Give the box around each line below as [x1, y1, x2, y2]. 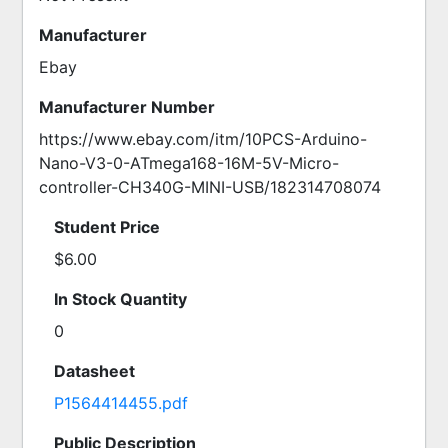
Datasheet [54, 361, 135, 381]
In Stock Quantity [54, 289, 187, 309]
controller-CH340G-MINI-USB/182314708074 [39, 177, 381, 197]
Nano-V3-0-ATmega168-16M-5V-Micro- [39, 153, 339, 173]
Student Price [54, 217, 160, 237]
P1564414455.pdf [54, 393, 188, 413]
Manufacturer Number [39, 97, 215, 117]
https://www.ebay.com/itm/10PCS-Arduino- [39, 129, 367, 149]
